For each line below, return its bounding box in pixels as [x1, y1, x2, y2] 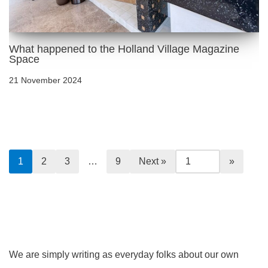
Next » [139, 156, 166, 166]
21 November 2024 [9, 75, 82, 85]
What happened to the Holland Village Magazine [9, 42, 239, 55]
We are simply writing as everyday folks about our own [9, 249, 239, 260]
